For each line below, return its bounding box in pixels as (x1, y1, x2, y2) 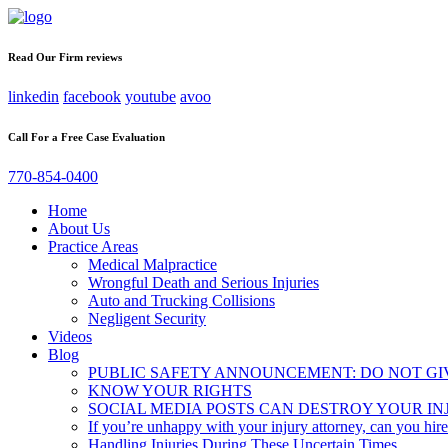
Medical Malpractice (88, 255, 217, 273)
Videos (48, 327, 92, 345)
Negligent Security (88, 309, 206, 327)
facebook (63, 87, 121, 105)
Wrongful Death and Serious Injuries (88, 273, 319, 291)
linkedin (8, 87, 59, 105)
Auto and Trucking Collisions (88, 291, 275, 309)
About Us (48, 219, 110, 237)
